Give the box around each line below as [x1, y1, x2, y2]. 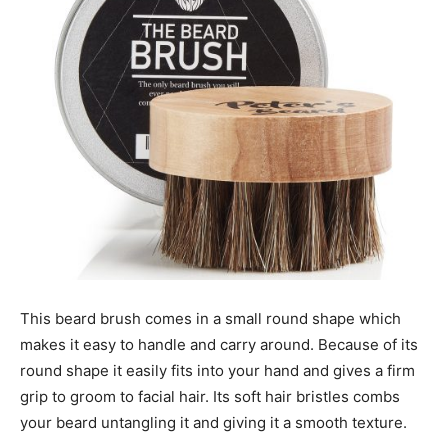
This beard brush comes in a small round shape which [20, 308, 401, 328]
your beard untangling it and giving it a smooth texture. [20, 412, 407, 432]
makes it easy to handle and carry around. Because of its [20, 334, 418, 354]
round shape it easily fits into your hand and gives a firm [20, 360, 415, 380]
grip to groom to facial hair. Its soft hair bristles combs [20, 386, 400, 406]
